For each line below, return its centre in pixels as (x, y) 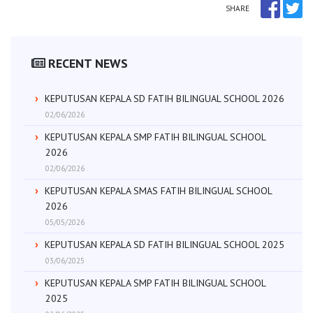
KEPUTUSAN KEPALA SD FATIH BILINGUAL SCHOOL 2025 (165, 244)
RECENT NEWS (88, 63)
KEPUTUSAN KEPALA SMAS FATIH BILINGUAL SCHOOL (158, 190)
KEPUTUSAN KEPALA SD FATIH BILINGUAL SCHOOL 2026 (165, 98)
